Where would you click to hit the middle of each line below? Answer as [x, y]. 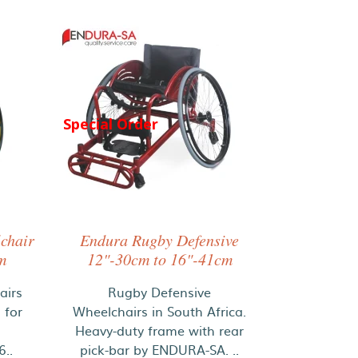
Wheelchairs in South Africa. [160, 311]
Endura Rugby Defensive [160, 240]
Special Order [110, 124]
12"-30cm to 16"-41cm [159, 259]
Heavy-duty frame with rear [160, 330]
